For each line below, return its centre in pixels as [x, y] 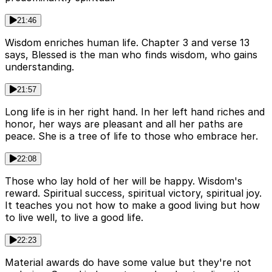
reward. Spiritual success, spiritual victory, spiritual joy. [133, 193]
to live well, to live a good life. [74, 217]
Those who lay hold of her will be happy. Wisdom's [124, 181]
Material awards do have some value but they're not [128, 262]
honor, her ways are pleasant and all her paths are [124, 124]
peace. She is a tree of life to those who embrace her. [131, 136]
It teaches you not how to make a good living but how [132, 205]
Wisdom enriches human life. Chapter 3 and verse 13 [127, 42]
